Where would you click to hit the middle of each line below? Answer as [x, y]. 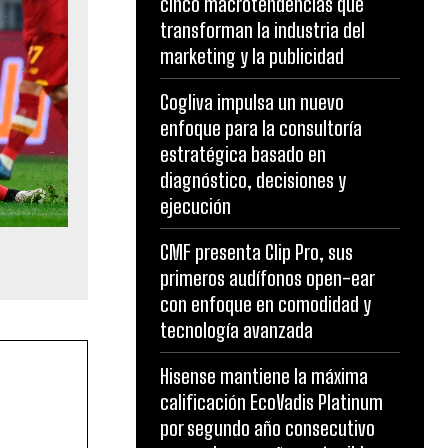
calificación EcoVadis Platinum [271, 402]
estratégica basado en [243, 154]
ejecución [195, 206]
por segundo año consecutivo [267, 428]
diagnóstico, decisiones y [253, 180]
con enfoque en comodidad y [265, 304]
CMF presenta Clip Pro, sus [256, 252]
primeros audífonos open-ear [267, 278]
